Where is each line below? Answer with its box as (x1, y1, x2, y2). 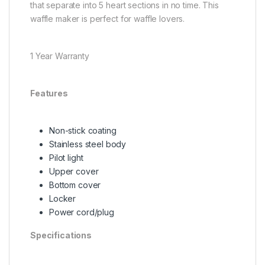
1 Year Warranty (30, 51, 89, 62)
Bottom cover (49, 180, 101, 190)
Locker (49, 193, 76, 204)
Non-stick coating (49, 125, 117, 136)
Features (30, 88, 70, 99)
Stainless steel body (49, 139, 127, 150)
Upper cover (49, 166, 99, 177)
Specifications (30, 230, 92, 241)
